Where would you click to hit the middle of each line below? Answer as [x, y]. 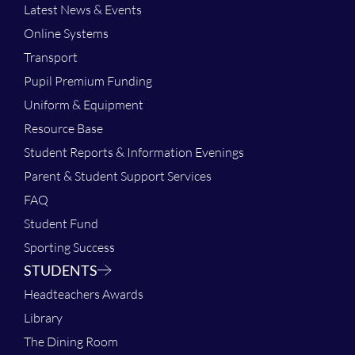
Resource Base [63, 128]
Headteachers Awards [84, 294]
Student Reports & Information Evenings [134, 152]
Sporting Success [69, 247]
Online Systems [66, 33]
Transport [51, 57]
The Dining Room [71, 341]
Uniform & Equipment [84, 104]
